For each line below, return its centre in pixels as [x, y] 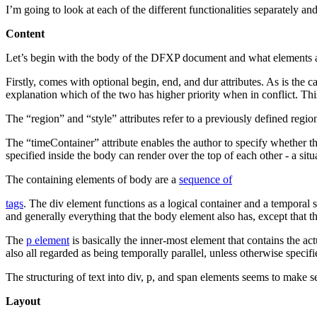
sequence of [206, 180]
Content [25, 34]
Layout [23, 301]
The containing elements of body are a [92, 180]
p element [48, 241]
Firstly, [22, 82]
